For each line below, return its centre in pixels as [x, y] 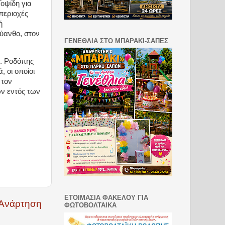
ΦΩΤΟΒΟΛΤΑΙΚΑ [90, 205]
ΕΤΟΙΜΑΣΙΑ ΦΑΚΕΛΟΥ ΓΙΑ [106, 198]
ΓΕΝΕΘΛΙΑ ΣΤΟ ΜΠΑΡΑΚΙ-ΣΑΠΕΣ [116, 41]
